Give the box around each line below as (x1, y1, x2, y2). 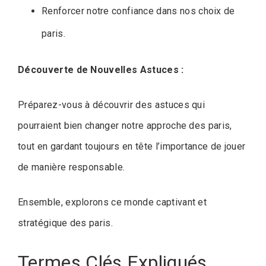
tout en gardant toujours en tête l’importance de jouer (18, 140, 246, 152)
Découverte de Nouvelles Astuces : (18, 64, 184, 75)
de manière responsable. (18, 161, 125, 173)
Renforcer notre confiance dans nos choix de (42, 5, 235, 17)
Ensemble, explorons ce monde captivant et (18, 196, 207, 208)
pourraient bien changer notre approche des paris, (18, 119, 232, 131)
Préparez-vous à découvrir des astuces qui (18, 99, 205, 110)
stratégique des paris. (18, 217, 113, 229)
